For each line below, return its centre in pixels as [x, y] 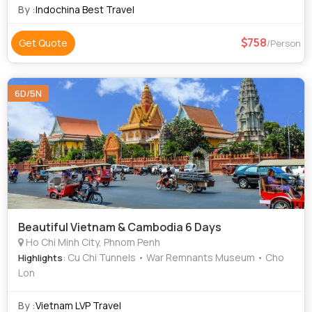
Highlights [40, 258]
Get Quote [43, 43]
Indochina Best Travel [85, 9]
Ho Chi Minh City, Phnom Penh [92, 242]
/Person [284, 43]
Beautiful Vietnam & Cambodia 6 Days [120, 227]
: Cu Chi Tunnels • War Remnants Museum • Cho [173, 257]
